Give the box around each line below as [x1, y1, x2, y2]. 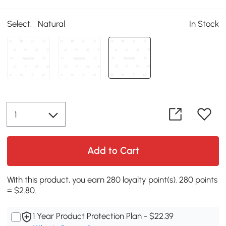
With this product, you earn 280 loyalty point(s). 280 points [7, 175, 218, 185]
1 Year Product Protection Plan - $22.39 [33, 211, 174, 221]
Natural [38, 19, 66, 29]
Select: [7, 19, 32, 29]
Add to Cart [87, 145, 139, 157]
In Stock [189, 19, 219, 29]
